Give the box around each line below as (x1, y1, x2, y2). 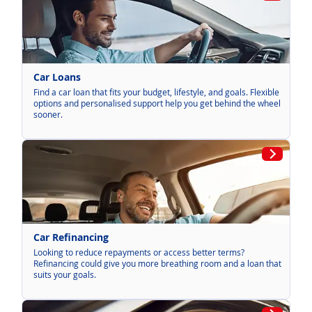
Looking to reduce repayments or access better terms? (33, 247, 244, 258)
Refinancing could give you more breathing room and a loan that (33, 258, 281, 270)
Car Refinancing (33, 231, 109, 244)
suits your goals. (33, 269, 96, 281)
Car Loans (33, 70, 81, 84)
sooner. (33, 109, 63, 120)
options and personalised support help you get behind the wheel (33, 97, 281, 109)
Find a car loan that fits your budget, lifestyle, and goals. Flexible (33, 86, 279, 98)
